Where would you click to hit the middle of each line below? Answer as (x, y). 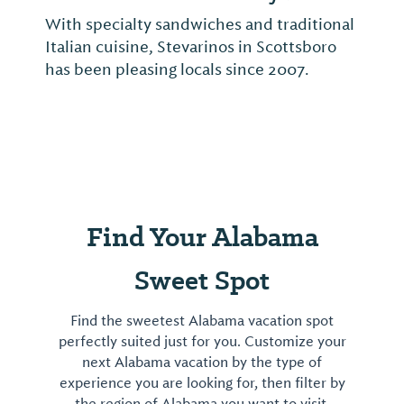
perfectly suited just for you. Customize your (202, 342)
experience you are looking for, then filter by (202, 384)
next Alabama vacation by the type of (202, 363)
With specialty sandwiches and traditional (200, 25)
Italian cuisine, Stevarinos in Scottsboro (191, 47)
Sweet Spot (202, 280)
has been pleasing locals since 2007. (177, 70)
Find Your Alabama (202, 237)
